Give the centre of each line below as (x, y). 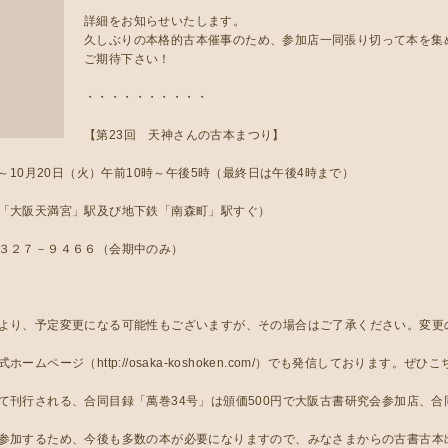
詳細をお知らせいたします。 (165, 21)
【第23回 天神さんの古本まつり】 (184, 135)
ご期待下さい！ (127, 59)
